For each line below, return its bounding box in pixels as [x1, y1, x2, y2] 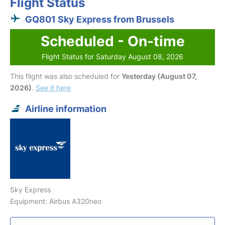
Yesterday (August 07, [122, 71, 197, 80]
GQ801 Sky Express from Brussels [25, 14, 174, 25]
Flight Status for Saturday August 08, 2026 [42, 52, 183, 61]
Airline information [25, 103, 106, 114]
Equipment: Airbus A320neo [10, 196, 101, 205]
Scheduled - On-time [40, 32, 185, 50]
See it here [36, 83, 71, 92]
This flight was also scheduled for [10, 71, 122, 80]
